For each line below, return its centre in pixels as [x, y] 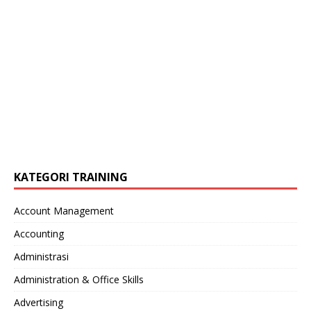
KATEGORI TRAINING [71, 177]
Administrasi [41, 257]
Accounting [39, 234]
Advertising [39, 303]
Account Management [64, 211]
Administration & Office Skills [79, 280]
